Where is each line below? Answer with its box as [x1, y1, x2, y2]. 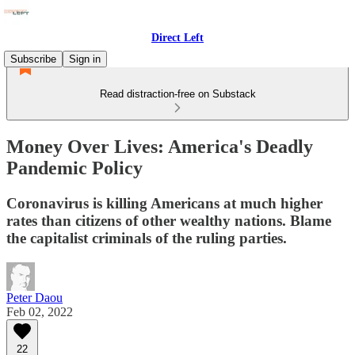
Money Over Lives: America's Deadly [6, 136, 313, 157]
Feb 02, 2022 [6, 304, 73, 319]
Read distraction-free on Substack [99, 88, 256, 100]
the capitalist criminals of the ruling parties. [6, 229, 287, 246]
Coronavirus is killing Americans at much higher [6, 194, 323, 212]
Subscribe [10, 53, 56, 65]
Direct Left [151, 32, 204, 44]
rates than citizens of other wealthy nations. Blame [6, 212, 331, 229]
